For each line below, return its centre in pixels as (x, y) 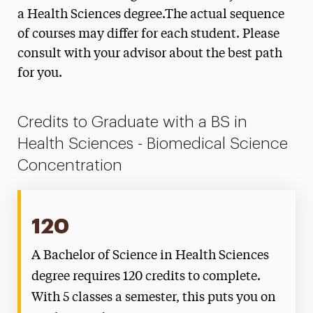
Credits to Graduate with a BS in (133, 122)
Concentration (70, 165)
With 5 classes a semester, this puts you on (154, 298)
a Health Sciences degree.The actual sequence (151, 15)
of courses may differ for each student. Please (148, 34)
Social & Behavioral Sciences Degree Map (147, 111)
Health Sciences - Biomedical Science (153, 144)
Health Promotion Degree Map (118, 33)
